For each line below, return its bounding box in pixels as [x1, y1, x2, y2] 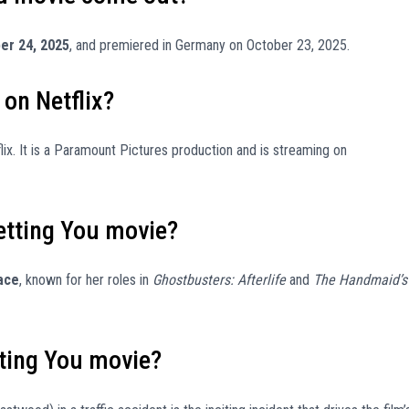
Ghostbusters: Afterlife [152, 271, 286, 289]
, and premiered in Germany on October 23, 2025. [69, 36, 350, 54]
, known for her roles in [19, 271, 152, 289]
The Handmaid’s [313, 271, 407, 289]
